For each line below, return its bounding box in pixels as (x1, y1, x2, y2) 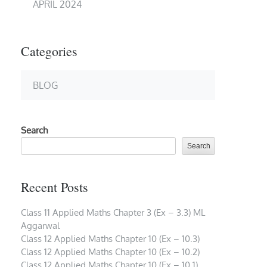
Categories (21, 42, 77, 60)
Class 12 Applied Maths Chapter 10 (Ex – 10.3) (21, 233, 200, 245)
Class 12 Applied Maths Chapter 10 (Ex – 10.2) (21, 246, 200, 258)
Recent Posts (21, 178, 88, 195)
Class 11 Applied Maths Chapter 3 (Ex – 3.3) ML (21, 207, 205, 219)
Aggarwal (21, 220, 60, 232)
